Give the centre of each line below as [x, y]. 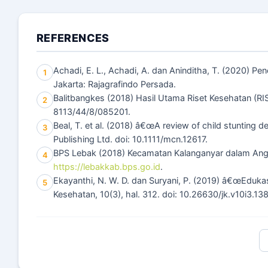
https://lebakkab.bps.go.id [107, 167]
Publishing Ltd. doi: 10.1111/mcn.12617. [130, 139]
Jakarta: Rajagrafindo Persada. [115, 84]
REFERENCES [73, 38]
